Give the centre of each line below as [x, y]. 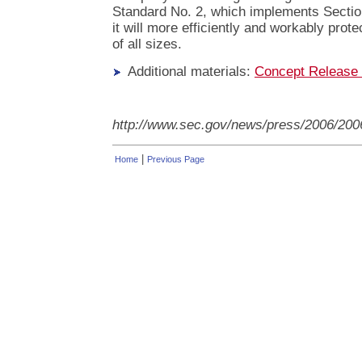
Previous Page [176, 160]
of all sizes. [147, 44]
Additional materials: [187, 71]
